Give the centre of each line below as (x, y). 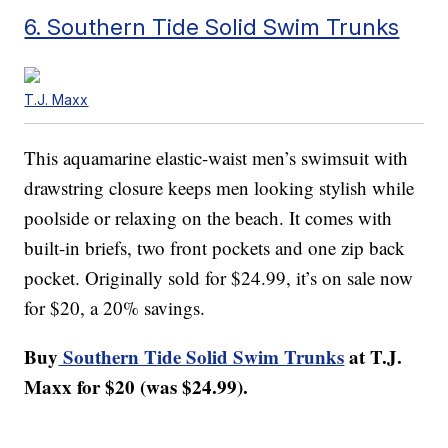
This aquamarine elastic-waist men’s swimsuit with (216, 158)
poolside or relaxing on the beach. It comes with (208, 218)
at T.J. (373, 357)
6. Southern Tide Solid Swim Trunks (212, 27)
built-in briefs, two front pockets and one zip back (215, 248)
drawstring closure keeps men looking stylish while (219, 188)
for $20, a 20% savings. (115, 308)
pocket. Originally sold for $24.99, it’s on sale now (219, 278)
